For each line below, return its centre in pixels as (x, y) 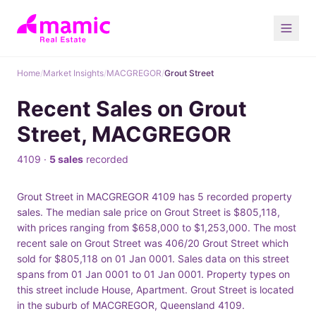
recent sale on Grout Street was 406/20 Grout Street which (153, 243)
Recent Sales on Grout (132, 109)
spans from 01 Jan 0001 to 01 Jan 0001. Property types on (153, 274)
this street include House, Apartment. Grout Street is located (156, 290)
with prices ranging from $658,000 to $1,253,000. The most (157, 227)
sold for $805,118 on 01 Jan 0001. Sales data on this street (153, 259)
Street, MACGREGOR (124, 134)
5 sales (66, 159)
